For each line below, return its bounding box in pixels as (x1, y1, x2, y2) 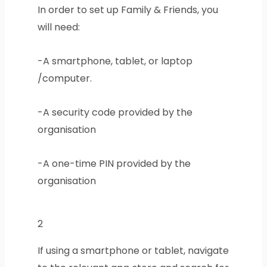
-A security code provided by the (37, 105, 193, 120)
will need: (37, 20, 80, 35)
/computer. (37, 72, 92, 86)
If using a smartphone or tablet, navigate (37, 244, 229, 258)
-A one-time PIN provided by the (37, 157, 191, 171)
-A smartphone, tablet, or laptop (37, 54, 193, 69)
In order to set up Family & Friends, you (37, 3, 218, 17)
